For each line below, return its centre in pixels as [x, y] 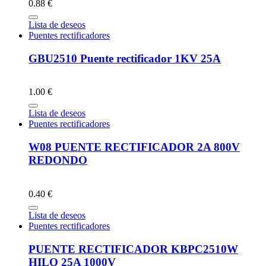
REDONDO [58, 160]
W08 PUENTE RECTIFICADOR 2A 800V [134, 147]
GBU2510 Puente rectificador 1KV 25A [125, 58]
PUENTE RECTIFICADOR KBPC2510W [133, 249]
